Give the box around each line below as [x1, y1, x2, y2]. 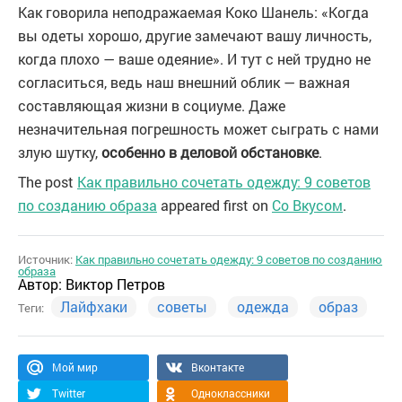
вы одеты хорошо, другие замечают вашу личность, [18, 25, 371, 45]
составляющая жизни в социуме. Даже [18, 95, 285, 115]
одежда [237, 296, 289, 316]
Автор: [18, 274, 66, 293]
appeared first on [157, 195, 272, 214]
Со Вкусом [272, 195, 343, 214]
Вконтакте [191, 359, 244, 374]
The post [18, 171, 77, 191]
